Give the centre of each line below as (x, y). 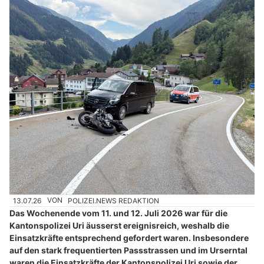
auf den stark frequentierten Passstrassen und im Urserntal (128, 250)
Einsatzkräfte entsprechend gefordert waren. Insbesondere (129, 237)
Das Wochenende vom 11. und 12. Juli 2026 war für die (118, 213)
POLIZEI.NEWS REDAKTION (114, 200)
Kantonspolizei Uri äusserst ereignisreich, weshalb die (119, 225)
